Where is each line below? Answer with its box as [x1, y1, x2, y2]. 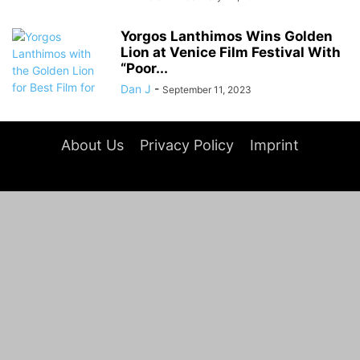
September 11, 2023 [162, 84, 252, 96]
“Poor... [121, 60, 168, 76]
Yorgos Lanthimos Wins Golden [121, 28, 333, 44]
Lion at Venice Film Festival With [121, 44, 341, 60]
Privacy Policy [140, 137, 234, 153]
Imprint [250, 137, 299, 153]
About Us [61, 137, 124, 153]
